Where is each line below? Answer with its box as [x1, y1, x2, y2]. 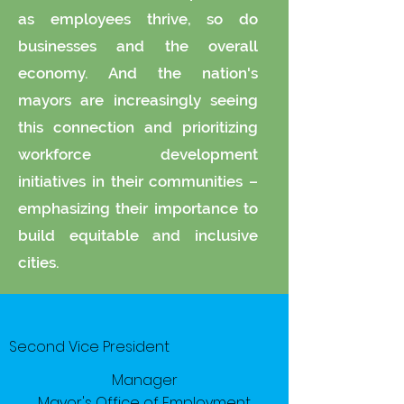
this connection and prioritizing [18, 118, 258, 136]
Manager [111, 370, 178, 390]
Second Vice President [9, 336, 170, 357]
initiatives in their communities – [18, 172, 258, 190]
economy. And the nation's [18, 64, 258, 82]
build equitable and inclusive [18, 226, 258, 244]
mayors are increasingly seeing [18, 91, 258, 109]
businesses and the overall [18, 37, 258, 55]
